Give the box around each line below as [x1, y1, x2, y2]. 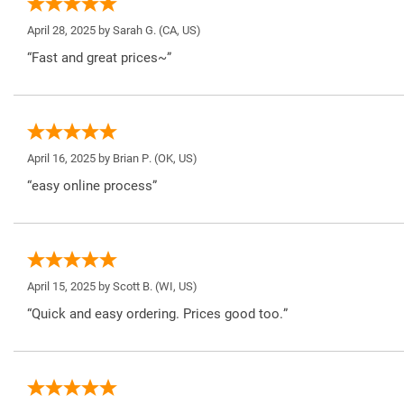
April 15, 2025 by [27, 280, 113, 294]
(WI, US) [152, 280, 197, 294]
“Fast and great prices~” [27, 50, 171, 67]
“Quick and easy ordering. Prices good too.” [27, 306, 288, 323]
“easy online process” [27, 178, 157, 195]
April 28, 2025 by [27, 23, 113, 38]
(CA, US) [156, 23, 201, 38]
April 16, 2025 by [27, 151, 113, 166]
